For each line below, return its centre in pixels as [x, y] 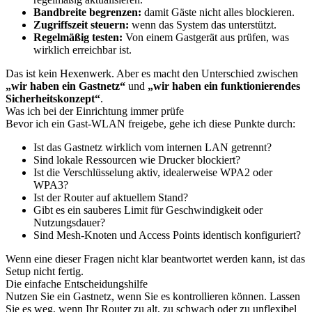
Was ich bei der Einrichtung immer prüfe [95, 111]
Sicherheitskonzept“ [53, 99]
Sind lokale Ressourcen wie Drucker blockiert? [137, 160]
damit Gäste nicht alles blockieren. [218, 12]
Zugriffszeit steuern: [81, 25]
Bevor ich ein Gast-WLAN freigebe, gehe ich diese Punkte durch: [150, 124]
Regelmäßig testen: [78, 37]
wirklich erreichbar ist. [83, 50]
